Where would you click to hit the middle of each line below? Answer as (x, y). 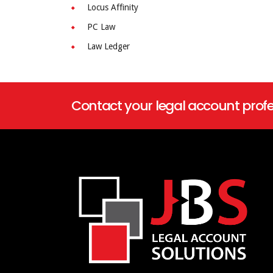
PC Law (101, 27)
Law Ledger (108, 47)
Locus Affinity (113, 8)
